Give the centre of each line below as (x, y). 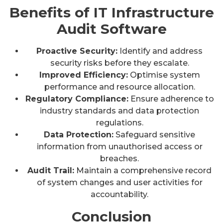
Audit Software (111, 29)
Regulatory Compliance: (77, 99)
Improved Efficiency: (83, 75)
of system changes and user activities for (119, 182)
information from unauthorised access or (119, 146)
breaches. (119, 158)
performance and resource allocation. (119, 87)
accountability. (119, 194)
